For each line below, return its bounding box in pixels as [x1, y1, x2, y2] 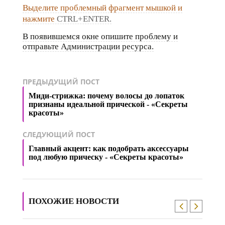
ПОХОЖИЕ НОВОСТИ [29, 196, 119, 206]
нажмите [23, 14, 57, 24]
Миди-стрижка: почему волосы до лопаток [29, 91, 184, 100]
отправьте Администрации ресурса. [23, 42, 154, 52]
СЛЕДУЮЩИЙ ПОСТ [23, 130, 95, 140]
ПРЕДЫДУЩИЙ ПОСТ [23, 77, 99, 87]
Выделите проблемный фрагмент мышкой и [23, 3, 182, 13]
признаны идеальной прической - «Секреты [29, 100, 188, 109]
